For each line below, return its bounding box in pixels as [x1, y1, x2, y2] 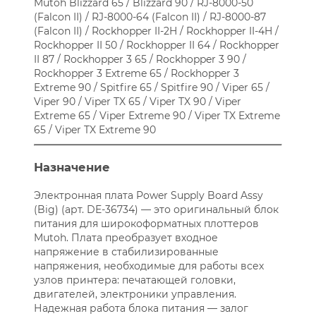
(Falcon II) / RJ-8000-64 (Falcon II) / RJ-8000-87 [33, 11, 266, 24]
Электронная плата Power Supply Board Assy [33, 189, 263, 202]
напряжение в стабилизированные [33, 245, 219, 259]
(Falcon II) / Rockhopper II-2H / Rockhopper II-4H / [33, 25, 279, 38]
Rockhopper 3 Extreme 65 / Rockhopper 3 [33, 67, 239, 80]
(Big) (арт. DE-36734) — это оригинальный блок [33, 203, 279, 217]
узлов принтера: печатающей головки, [33, 274, 236, 287]
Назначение [33, 160, 110, 175]
